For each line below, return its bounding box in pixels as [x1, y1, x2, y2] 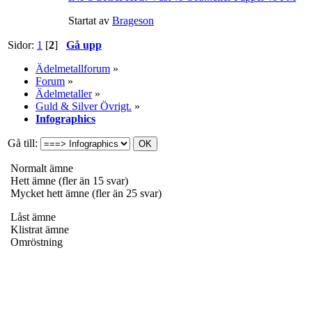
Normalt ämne [8, 162, 73, 174]
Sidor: [8, 38, 37, 51]
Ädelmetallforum [36, 62, 110, 75]
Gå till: [8, 136, 38, 149]
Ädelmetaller [36, 87, 92, 100]
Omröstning [8, 235, 63, 248]
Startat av [68, 14, 112, 26]
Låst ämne [8, 210, 56, 223]
